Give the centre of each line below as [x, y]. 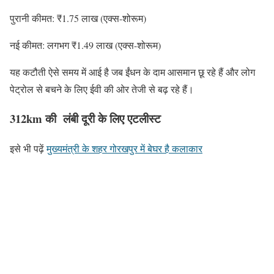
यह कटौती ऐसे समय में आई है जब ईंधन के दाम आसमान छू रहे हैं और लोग [132, 72]
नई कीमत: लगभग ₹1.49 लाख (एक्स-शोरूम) [85, 45]
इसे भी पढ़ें [28, 149]
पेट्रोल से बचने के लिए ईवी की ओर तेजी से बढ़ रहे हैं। [102, 89]
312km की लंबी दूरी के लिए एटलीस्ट [85, 119]
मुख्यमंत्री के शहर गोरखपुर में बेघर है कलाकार [124, 149]
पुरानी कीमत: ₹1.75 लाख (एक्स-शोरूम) [78, 18]
